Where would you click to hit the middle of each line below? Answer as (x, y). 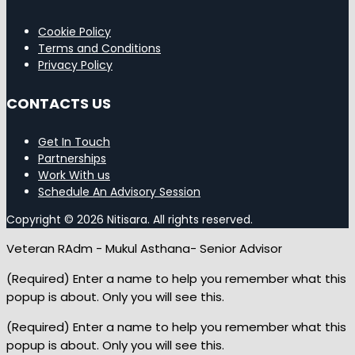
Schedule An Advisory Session (119, 192)
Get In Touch (74, 142)
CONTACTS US (59, 103)
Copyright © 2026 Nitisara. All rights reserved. (130, 219)
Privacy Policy (75, 65)
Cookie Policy (74, 32)
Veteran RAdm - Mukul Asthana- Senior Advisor (144, 248)
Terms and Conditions (99, 48)
